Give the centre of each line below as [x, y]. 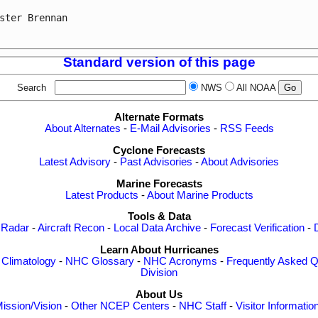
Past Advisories [156, 162]
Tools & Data [159, 217]
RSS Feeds [247, 129]
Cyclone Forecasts [159, 150]
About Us [159, 294]
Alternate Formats [159, 117]
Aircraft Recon [71, 228]
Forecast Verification [257, 228]
